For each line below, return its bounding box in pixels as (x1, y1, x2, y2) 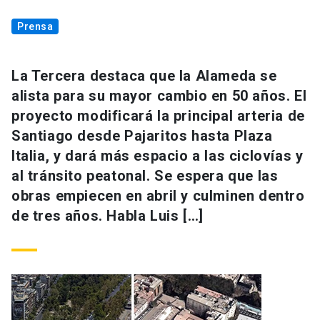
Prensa (17, 21, 53, 33)
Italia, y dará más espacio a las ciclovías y (11, 147, 304, 165)
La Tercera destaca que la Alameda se (11, 67, 277, 85)
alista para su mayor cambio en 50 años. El (11, 87, 307, 105)
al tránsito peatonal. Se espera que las (11, 167, 279, 185)
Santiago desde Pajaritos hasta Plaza (11, 127, 273, 145)
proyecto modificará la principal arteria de (11, 107, 305, 125)
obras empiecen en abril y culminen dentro (11, 187, 305, 205)
